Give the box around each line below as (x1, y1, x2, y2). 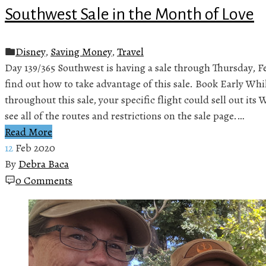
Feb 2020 (15, 140, 55, 155)
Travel (117, 44, 144, 59)
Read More (5, 124, 52, 139)
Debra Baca (18, 156, 69, 171)
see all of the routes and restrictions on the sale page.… (5, 108, 244, 123)
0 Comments (15, 173, 72, 188)
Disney (15, 44, 45, 59)
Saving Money (50, 44, 112, 59)
